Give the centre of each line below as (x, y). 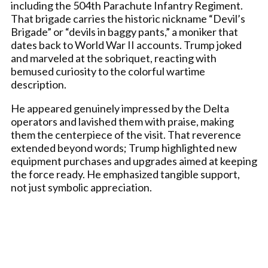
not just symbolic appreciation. (81, 187)
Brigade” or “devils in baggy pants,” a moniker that (124, 31)
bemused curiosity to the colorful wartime (108, 71)
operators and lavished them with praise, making (122, 121)
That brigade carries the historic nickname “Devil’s (128, 18)
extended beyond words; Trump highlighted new (124, 147)
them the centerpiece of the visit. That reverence (126, 134)
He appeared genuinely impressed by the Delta (120, 108)
